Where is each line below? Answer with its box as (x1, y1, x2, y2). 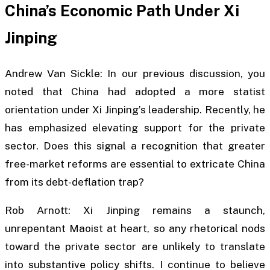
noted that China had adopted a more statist (5, 85, 265, 98)
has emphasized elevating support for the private (5, 121, 265, 134)
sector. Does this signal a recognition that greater (5, 139, 265, 152)
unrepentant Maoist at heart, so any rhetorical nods (5, 222, 265, 235)
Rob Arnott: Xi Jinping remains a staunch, (5, 204, 265, 217)
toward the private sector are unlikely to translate (5, 240, 265, 253)
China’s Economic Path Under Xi (5, 1, 239, 20)
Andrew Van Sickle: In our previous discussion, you (5, 67, 265, 80)
